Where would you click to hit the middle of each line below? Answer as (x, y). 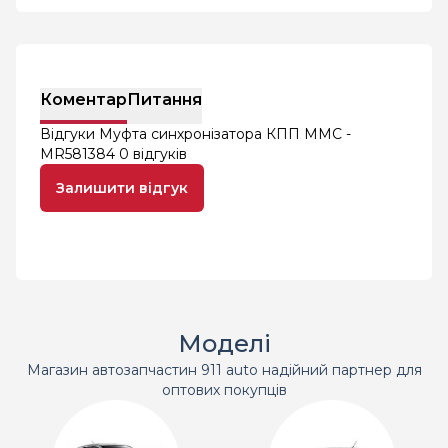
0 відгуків (153, 154)
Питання (164, 99)
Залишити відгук (122, 188)
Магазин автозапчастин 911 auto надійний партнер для (224, 370)
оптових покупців (224, 390)
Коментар (83, 99)
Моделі (224, 343)
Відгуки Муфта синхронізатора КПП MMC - (195, 134)
